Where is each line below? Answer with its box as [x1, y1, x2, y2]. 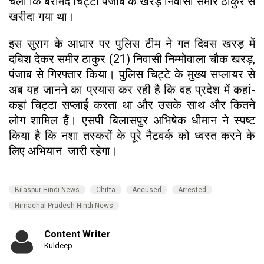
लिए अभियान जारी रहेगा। [9, 143, 121, 158]
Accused [132, 185, 161, 194]
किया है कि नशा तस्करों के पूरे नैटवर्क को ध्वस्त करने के [9, 128, 255, 143]
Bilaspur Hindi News [15, 185, 80, 194]
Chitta [96, 185, 115, 194]
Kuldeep [44, 240, 72, 250]
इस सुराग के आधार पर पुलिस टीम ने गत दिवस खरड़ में [9, 36, 255, 51]
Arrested [178, 185, 206, 194]
